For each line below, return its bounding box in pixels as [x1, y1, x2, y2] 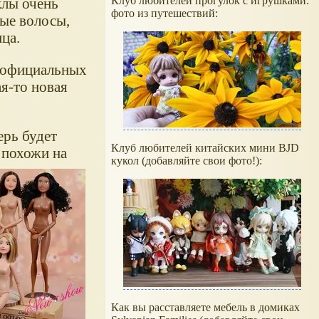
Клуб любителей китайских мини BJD [111, 142, 299, 154]
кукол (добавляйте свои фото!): [111, 155, 262, 167]
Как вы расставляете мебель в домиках [111, 301, 300, 313]
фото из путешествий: [111, 7, 218, 19]
